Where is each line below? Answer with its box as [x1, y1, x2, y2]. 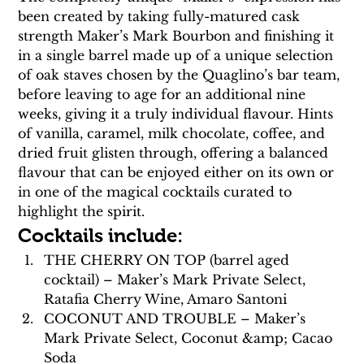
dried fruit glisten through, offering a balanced [18, 145, 333, 162]
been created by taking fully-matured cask [18, 8, 305, 25]
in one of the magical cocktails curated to [18, 184, 297, 201]
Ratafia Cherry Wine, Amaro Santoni [44, 291, 288, 308]
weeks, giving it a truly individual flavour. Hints [18, 106, 338, 123]
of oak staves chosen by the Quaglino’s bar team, [18, 67, 344, 84]
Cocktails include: [18, 224, 184, 247]
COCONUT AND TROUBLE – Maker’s [44, 310, 310, 327]
